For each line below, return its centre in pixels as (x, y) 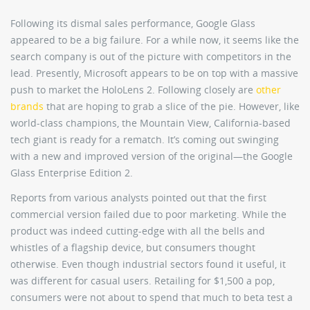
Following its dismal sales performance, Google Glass (133, 24)
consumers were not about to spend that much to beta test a (152, 298)
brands (27, 107)
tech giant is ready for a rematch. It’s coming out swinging (145, 140)
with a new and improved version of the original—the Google (152, 156)
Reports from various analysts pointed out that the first (138, 198)
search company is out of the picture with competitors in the (151, 57)
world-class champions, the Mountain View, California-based (151, 123)
